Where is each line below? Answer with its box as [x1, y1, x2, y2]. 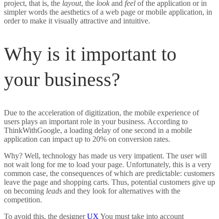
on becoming [4, 187, 46, 196]
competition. [4, 196, 42, 204]
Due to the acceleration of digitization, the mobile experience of [4, 109, 199, 117]
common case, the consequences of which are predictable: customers [4, 169, 215, 178]
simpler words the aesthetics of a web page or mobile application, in [4, 7, 212, 16]
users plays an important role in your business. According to [4, 117, 188, 126]
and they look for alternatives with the [62, 187, 180, 196]
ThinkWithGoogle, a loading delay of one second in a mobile [4, 126, 192, 135]
